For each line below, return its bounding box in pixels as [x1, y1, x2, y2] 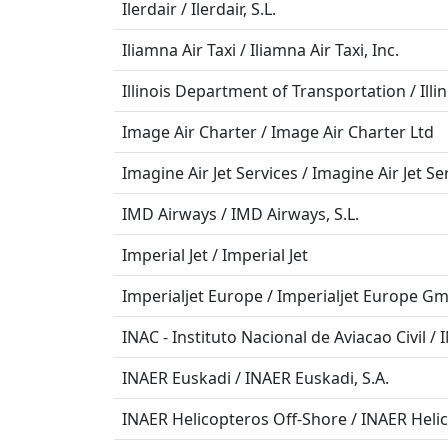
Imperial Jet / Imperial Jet [122, 244, 308, 266]
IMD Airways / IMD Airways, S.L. [122, 203, 359, 225]
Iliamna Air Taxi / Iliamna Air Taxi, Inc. [122, 39, 399, 61]
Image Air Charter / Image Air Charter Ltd [122, 121, 434, 143]
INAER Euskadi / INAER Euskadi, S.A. [122, 367, 389, 389]
